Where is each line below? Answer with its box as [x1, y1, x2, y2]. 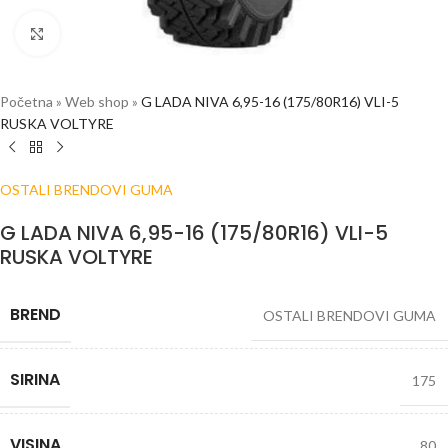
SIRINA [10, 368, 60, 391]
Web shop [65, 93, 129, 110]
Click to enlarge [59, 25, 155, 41]
